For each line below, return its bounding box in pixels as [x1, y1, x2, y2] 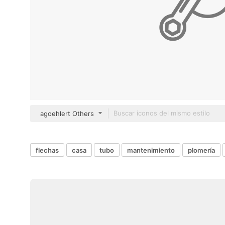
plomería [188, 146, 215, 154]
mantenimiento [127, 146, 175, 154]
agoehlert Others [40, 109, 94, 118]
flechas [36, 146, 59, 154]
